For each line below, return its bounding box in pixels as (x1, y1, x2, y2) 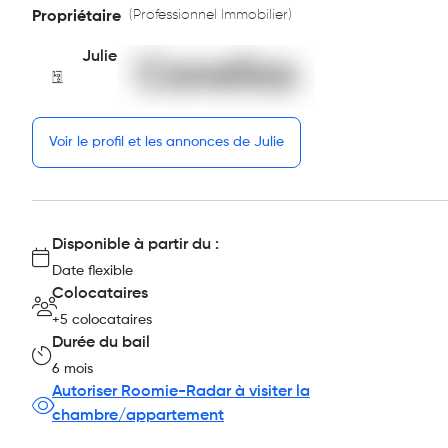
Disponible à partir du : (52, 237, 219, 253)
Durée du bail (52, 335, 150, 351)
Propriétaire (32, 9, 121, 25)
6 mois (52, 362, 93, 376)
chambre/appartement (52, 408, 224, 424)
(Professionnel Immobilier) (129, 8, 292, 22)
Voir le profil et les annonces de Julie (49, 135, 284, 149)
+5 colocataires (52, 313, 152, 327)
